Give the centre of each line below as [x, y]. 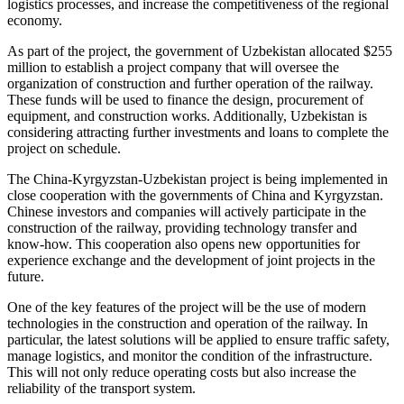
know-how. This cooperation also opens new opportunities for [184, 243]
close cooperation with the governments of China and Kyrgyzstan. [195, 195]
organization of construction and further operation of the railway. [190, 83]
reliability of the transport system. [101, 388]
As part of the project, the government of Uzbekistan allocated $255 [200, 50]
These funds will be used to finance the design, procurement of [185, 99]
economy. [35, 20]
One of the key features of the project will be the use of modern [187, 307]
